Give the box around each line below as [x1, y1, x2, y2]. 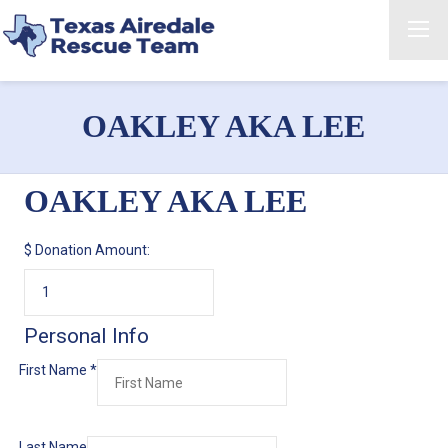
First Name [18, 362, 90, 379]
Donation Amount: [34, 241, 150, 258]
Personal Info [23, 323, 149, 348]
